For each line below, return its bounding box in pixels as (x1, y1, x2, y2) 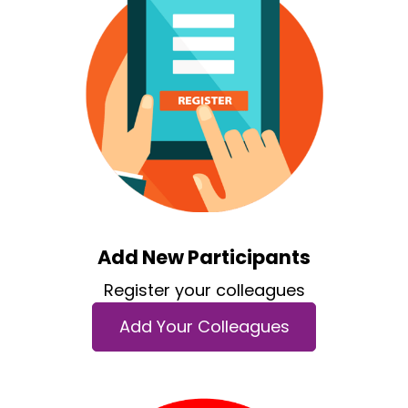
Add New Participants (97, 243, 311, 270)
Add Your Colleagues (118, 315, 290, 339)
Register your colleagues (103, 278, 305, 301)
